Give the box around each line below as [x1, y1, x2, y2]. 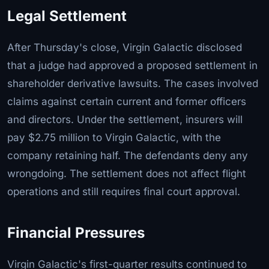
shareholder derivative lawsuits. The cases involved [7, 77, 258, 89]
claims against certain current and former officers [7, 95, 246, 107]
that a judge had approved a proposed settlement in [7, 59, 258, 71]
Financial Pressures [7, 223, 145, 241]
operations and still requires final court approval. [7, 185, 240, 198]
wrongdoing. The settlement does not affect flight [7, 167, 246, 180]
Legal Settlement [7, 7, 127, 25]
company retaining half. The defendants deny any [7, 149, 248, 162]
